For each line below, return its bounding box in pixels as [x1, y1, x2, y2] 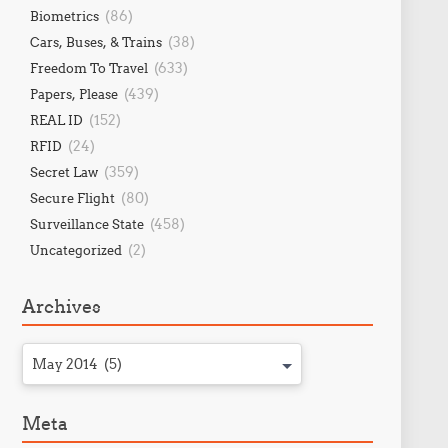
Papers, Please [29, 86, 118, 102]
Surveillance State [29, 216, 144, 232]
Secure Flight [29, 190, 115, 206]
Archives [21, 295, 101, 318]
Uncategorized [29, 242, 122, 258]
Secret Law [29, 164, 98, 180]
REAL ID [29, 112, 83, 128]
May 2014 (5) [31, 355, 122, 373]
